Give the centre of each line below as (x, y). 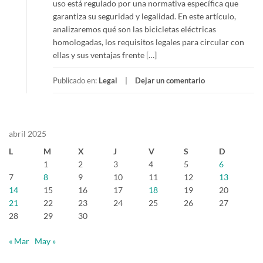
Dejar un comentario (170, 80)
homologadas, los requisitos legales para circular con (149, 42)
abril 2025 (28, 134)
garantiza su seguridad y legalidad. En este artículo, (144, 16)
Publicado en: (76, 80)
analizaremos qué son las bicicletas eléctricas (134, 29)
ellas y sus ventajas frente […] (105, 55)
